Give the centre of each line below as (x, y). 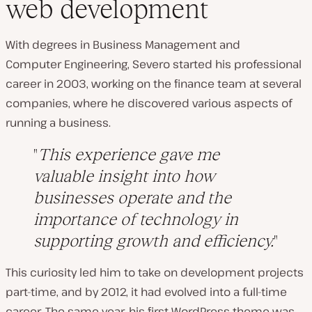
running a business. (58, 122)
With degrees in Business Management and (123, 44)
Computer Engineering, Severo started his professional (154, 64)
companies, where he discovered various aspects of (149, 103)
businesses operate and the (132, 197)
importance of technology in (136, 219)
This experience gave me (128, 154)
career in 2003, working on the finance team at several (154, 83)
